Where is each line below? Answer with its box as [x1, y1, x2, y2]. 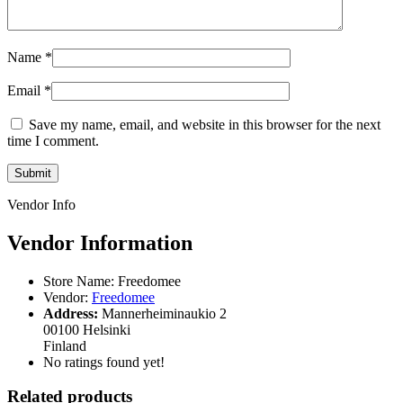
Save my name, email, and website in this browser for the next [29, 116, 381, 132]
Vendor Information [7, 230, 193, 255]
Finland [43, 337, 86, 354]
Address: [43, 305, 98, 321]
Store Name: [43, 273, 114, 289]
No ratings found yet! [43, 354, 165, 370]
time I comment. [7, 132, 99, 148]
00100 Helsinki [43, 321, 130, 337]
